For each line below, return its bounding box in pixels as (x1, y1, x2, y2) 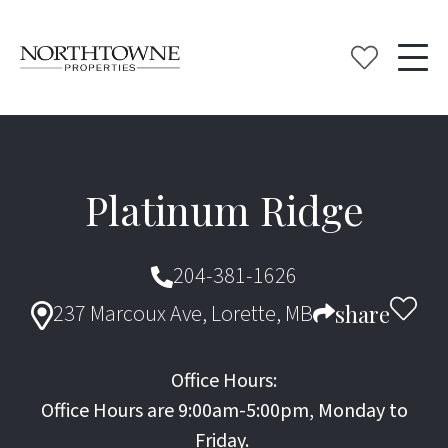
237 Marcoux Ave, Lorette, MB (52, 298, 313, 330)
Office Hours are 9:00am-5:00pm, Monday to (40, 397, 408, 425)
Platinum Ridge (84, 183, 364, 236)
